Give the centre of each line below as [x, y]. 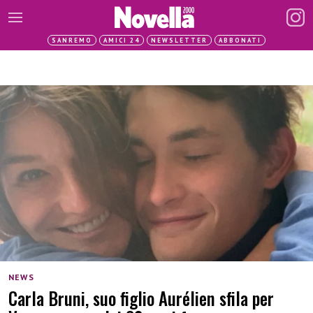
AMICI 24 [122, 40]
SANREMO [72, 40]
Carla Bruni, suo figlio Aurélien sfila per [141, 298]
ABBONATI [240, 40]
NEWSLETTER [179, 40]
